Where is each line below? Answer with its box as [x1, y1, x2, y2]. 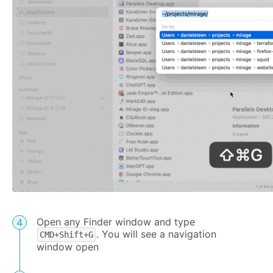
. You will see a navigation [96, 228, 216, 241]
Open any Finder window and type [37, 216, 195, 229]
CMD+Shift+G [40, 230, 93, 240]
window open [37, 241, 99, 253]
